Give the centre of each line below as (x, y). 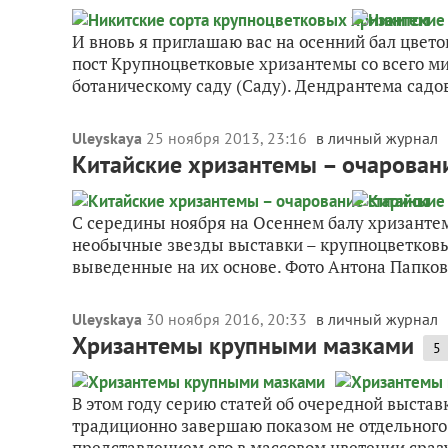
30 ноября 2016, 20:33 (228, 319)
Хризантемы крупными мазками (243, 345)
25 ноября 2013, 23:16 (228, 138)
